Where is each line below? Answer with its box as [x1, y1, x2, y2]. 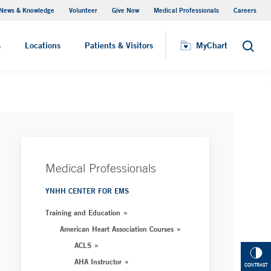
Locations [25, 40, 60, 51]
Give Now [112, 5, 139, 15]
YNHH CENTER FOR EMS [45, 186, 129, 195]
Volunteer [69, 5, 97, 15]
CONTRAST [244, 262, 267, 269]
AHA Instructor [74, 256, 122, 266]
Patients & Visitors [85, 40, 153, 51]
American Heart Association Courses [60, 224, 174, 233]
